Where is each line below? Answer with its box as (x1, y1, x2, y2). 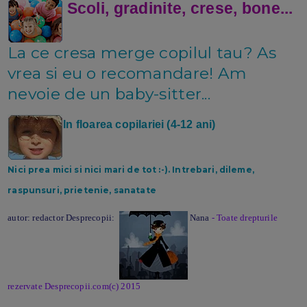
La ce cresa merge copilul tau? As (8, 42, 277, 62)
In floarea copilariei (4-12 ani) (63, 118, 216, 130)
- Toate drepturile (211, 212, 278, 223)
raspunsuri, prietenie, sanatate (8, 184, 156, 195)
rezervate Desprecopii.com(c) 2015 (8, 280, 141, 291)
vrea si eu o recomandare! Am (8, 63, 247, 83)
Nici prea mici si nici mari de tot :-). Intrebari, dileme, (8, 164, 254, 175)
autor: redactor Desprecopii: (8, 212, 119, 223)
